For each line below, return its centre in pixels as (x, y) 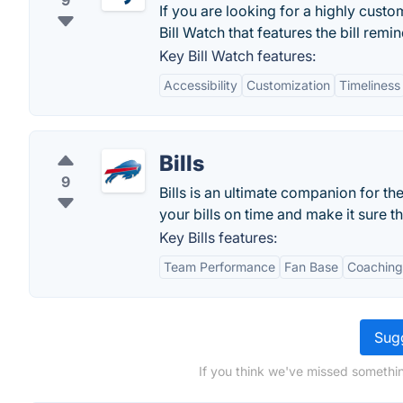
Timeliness (370, 85)
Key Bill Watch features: (237, 56)
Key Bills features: (218, 237)
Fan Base (311, 267)
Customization (288, 85)
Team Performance (219, 267)
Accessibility (201, 85)
